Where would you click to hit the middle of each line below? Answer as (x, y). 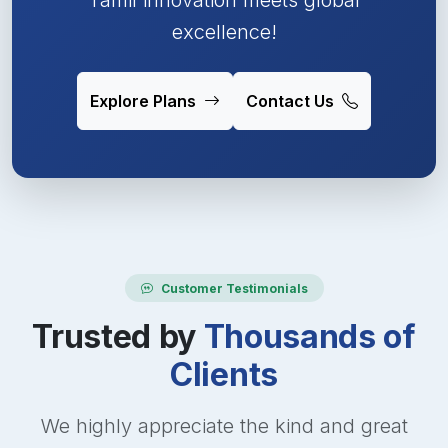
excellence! (224, 31)
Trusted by (118, 337)
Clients (224, 375)
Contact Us (290, 100)
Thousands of (309, 337)
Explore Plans (143, 100)
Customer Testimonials (234, 288)
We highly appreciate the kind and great (224, 426)
